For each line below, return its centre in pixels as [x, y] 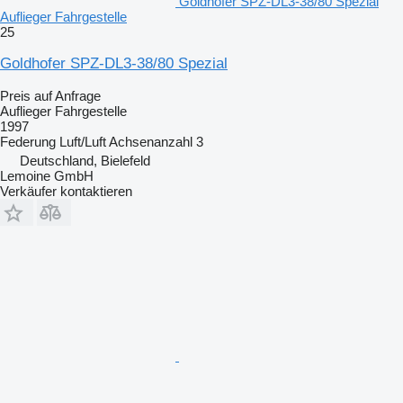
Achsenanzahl [151, 141]
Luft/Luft [83, 141]
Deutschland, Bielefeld [85, 160]
